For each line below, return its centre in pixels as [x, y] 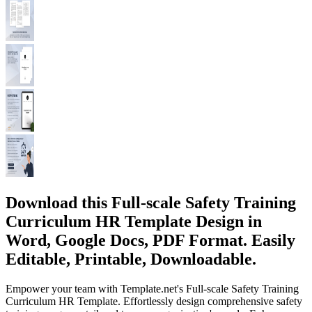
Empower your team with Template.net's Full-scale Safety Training [152, 288]
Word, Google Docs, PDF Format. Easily [150, 240]
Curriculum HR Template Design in [134, 221]
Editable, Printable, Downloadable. [131, 259]
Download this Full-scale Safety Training [151, 202]
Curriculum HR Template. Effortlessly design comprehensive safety [154, 301]
